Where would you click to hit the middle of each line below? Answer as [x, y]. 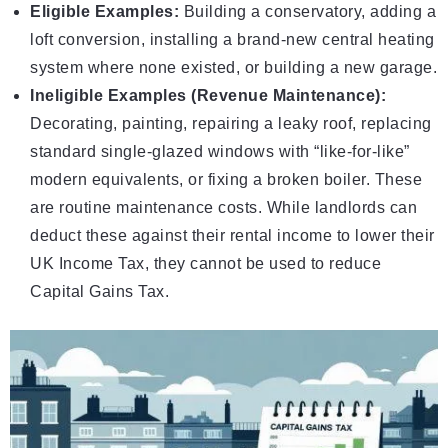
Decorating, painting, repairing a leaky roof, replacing [231, 124]
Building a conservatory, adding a [307, 12]
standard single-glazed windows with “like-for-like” [220, 152]
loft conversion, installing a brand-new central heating [232, 40]
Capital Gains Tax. [99, 292]
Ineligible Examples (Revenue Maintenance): [208, 96]
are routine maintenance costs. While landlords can [223, 208]
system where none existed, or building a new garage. [233, 68]
